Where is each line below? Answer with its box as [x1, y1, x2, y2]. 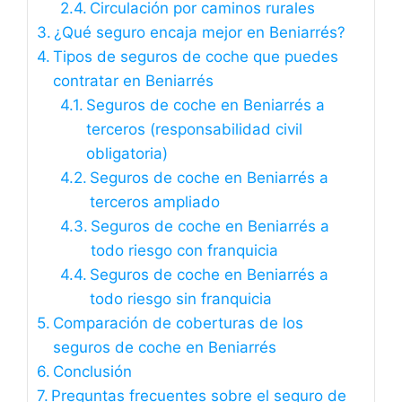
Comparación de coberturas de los [53, 313, 304, 332]
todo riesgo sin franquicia [89, 289, 272, 308]
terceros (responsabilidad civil [85, 119, 302, 138]
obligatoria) [85, 144, 168, 162]
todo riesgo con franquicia [90, 240, 278, 259]
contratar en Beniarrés [53, 71, 214, 90]
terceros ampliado [89, 192, 220, 211]
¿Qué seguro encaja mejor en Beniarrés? [54, 22, 346, 41]
